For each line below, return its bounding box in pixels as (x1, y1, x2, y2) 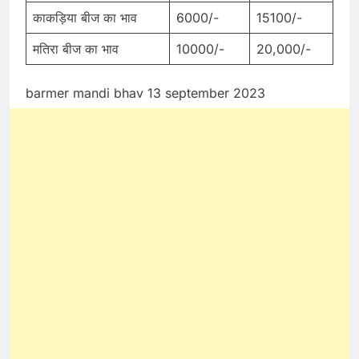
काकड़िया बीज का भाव (33, 10, 137, 26)
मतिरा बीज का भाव (33, 41, 119, 58)
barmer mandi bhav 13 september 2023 (26, 85, 265, 102)
